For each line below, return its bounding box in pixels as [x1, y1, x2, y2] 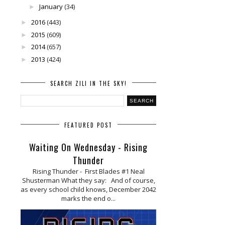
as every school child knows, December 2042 [21, 185, 156, 194]
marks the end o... [61, 194, 116, 203]
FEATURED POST [64, 121, 113, 130]
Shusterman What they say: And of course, [22, 176, 155, 185]
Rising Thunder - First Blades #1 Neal [32, 167, 145, 176]
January [39, 2, 63, 11]
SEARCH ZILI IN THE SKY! [50, 79, 127, 88]
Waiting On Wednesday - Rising [29, 141, 148, 154]
